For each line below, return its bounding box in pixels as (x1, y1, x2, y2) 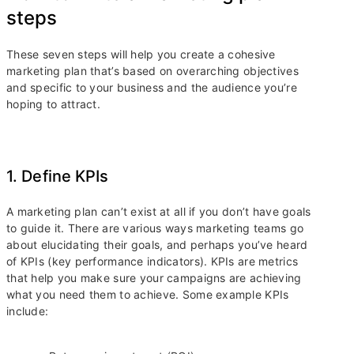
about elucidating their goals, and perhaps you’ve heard (6, 238, 308, 252)
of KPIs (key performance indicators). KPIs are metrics (6, 254, 299, 269)
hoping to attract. (6, 97, 101, 111)
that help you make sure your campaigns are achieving (6, 271, 302, 285)
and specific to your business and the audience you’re (6, 81, 297, 95)
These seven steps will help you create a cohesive (6, 47, 276, 62)
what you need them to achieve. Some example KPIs (6, 288, 289, 302)
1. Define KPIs (6, 167, 113, 186)
